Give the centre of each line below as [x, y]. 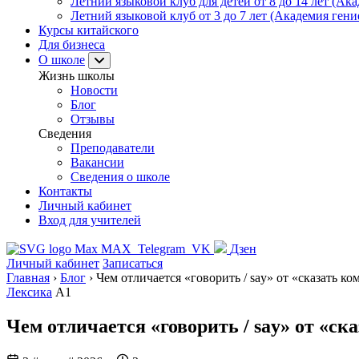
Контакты [65, 191]
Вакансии [97, 162]
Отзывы [93, 119]
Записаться [133, 263]
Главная [28, 278]
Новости [94, 90]
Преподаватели [113, 148]
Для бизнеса [72, 44]
